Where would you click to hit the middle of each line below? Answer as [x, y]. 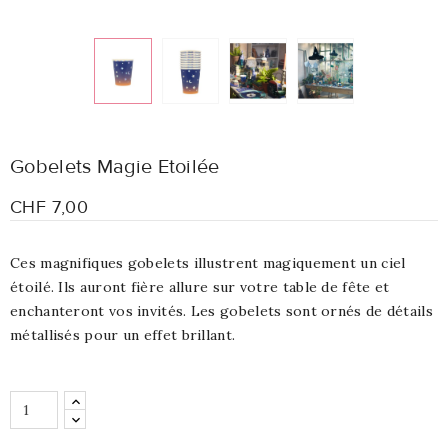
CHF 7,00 [49, 208]
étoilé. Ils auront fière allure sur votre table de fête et [200, 287]
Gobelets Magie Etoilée [115, 167]
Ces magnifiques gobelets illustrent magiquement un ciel [208, 263]
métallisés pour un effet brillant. [123, 335]
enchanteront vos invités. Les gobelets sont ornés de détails [221, 311]
